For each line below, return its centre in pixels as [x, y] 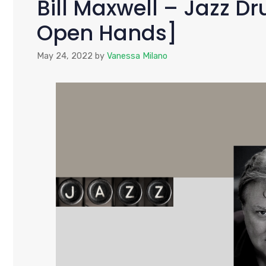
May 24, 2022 [65, 56]
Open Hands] [107, 33]
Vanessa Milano [137, 56]
